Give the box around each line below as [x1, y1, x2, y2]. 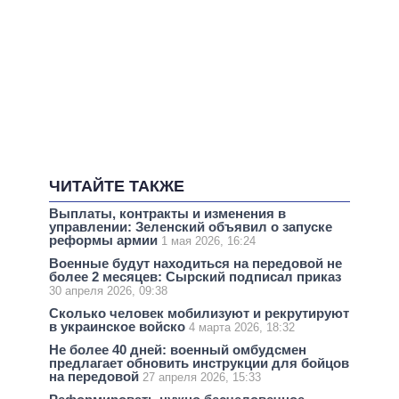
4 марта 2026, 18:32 [189, 321, 295, 335]
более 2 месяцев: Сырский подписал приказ [49, 268, 341, 284]
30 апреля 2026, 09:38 [49, 283, 167, 297]
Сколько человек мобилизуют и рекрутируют [49, 305, 349, 322]
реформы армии [49, 232, 161, 248]
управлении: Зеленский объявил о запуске [49, 218, 332, 234]
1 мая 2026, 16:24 [161, 233, 256, 248]
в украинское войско [49, 319, 189, 335]
